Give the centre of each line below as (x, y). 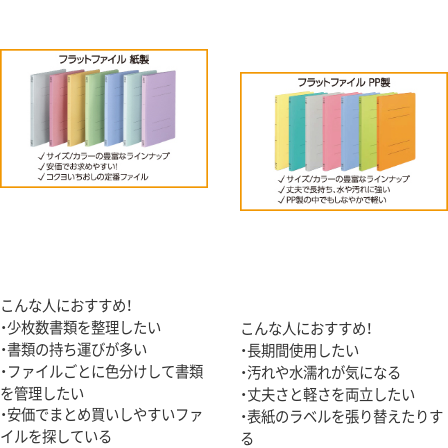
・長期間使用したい (299, 350)
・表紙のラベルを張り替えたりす (341, 416)
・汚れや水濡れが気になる (320, 372)
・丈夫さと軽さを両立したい (327, 394)
